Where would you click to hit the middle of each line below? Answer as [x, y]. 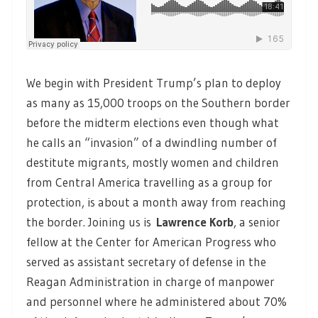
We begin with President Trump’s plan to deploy [154, 83]
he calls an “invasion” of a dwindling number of [152, 143]
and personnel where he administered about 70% [157, 302]
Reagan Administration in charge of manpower [150, 282]
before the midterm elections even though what [153, 123]
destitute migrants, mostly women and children [153, 163]
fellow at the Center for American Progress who [151, 242]
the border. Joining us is [91, 222]
